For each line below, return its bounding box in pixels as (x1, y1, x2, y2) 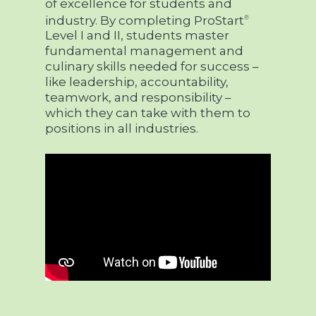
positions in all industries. (45, 121, 199, 136)
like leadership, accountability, (45, 75, 229, 90)
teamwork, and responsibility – (45, 90, 232, 105)
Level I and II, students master (45, 28, 230, 43)
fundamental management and (45, 44, 244, 59)
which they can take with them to (45, 106, 251, 121)
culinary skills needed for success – (45, 59, 260, 74)
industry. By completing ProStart (45, 13, 245, 28)
